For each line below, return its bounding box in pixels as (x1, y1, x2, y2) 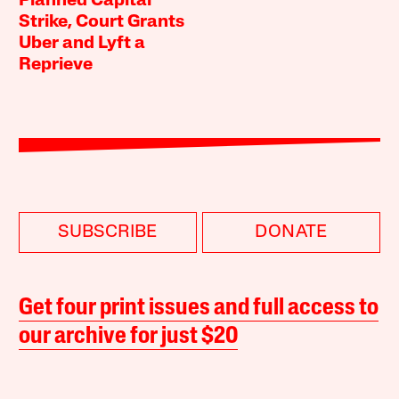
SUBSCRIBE (58, 224, 158, 242)
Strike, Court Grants (19, 13, 185, 32)
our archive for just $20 (19, 325, 239, 350)
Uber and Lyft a (19, 35, 146, 53)
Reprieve (19, 56, 94, 75)
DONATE (255, 224, 328, 242)
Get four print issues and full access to (19, 297, 379, 322)
